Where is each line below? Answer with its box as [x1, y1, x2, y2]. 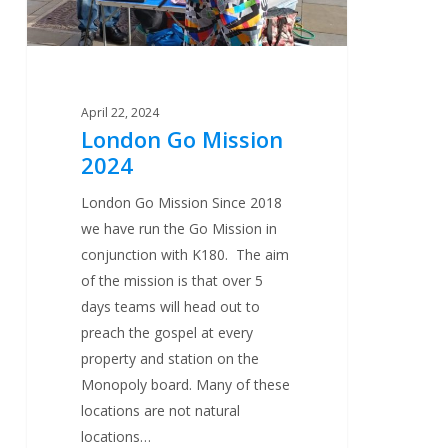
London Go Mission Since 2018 [81, 193, 283, 213]
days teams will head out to [81, 297, 261, 317]
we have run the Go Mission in [81, 219, 278, 239]
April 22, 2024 [81, 104, 160, 122]
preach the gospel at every [81, 323, 254, 343]
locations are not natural [81, 401, 241, 421]
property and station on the [81, 349, 260, 369]
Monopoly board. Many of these [81, 375, 291, 395]
